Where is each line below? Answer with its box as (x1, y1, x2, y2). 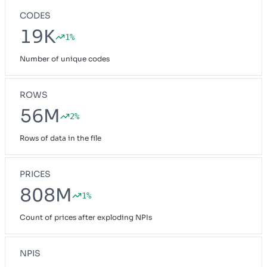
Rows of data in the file (20, 133, 101, 142)
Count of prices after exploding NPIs (20, 212, 152, 222)
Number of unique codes (20, 54, 110, 63)
